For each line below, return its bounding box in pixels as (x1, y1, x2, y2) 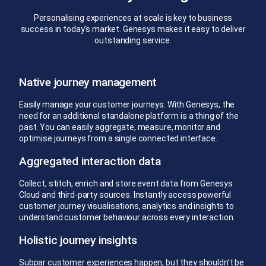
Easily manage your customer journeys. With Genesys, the (19, 99, 235, 109)
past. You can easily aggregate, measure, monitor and (19, 122, 220, 132)
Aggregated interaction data (19, 154, 161, 168)
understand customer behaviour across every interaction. (19, 212, 235, 222)
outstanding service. (94, 35, 172, 45)
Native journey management (19, 75, 157, 89)
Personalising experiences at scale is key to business (33, 12, 233, 23)
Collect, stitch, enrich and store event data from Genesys (19, 178, 233, 188)
